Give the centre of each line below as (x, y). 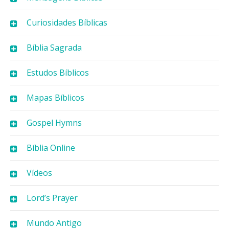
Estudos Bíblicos (58, 72)
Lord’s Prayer (52, 198)
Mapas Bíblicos (55, 97)
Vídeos (39, 173)
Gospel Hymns (54, 122)
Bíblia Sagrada (54, 47)
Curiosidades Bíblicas (67, 22)
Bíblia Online (51, 147)
